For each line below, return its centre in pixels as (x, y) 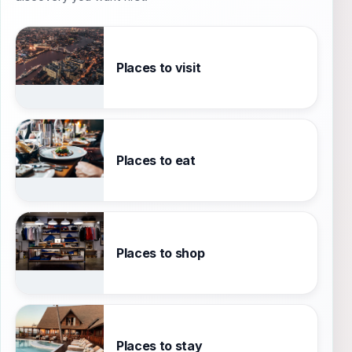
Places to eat (156, 160)
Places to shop (161, 253)
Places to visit (159, 67)
